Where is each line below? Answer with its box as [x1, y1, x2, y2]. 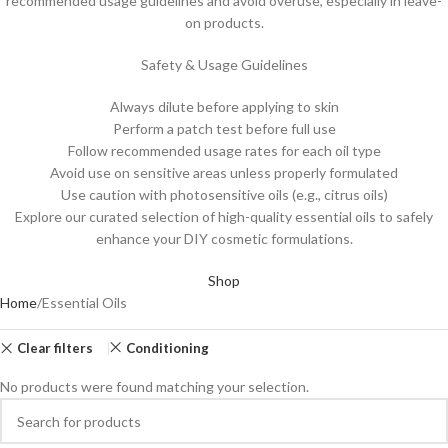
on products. [184, 14, 264, 31]
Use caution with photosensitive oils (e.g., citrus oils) [60, 186, 388, 203]
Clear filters [16, 339, 93, 356]
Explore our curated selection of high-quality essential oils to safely [15, 208, 433, 225]
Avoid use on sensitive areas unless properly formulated [50, 164, 398, 181]
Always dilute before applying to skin [109, 98, 339, 115]
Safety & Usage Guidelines [140, 56, 308, 73]
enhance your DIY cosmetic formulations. [95, 230, 353, 247]
